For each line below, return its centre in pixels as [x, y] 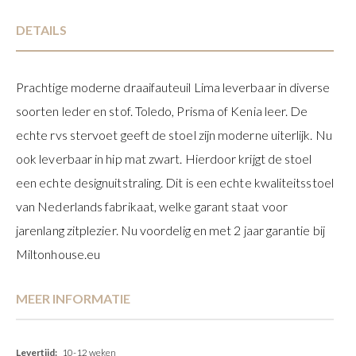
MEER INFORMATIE [73, 298]
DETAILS [41, 29]
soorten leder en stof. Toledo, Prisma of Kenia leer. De [162, 110]
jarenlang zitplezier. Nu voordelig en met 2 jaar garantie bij [170, 230]
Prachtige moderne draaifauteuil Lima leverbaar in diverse [173, 87]
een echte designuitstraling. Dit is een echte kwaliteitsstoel [175, 182]
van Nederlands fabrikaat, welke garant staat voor [152, 206]
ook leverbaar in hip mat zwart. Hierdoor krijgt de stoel [164, 158]
